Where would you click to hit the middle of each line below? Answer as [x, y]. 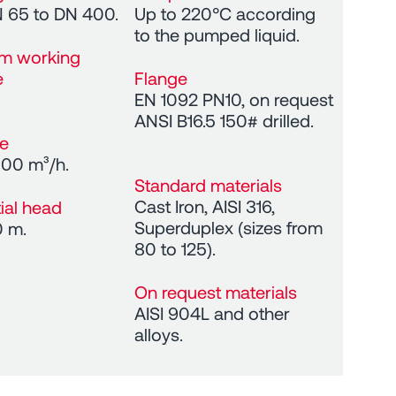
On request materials [216, 291]
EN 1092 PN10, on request [234, 99]
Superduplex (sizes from [229, 227]
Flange [161, 77]
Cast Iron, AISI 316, [205, 206]
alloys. [159, 334]
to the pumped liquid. [217, 34]
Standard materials [209, 184]
